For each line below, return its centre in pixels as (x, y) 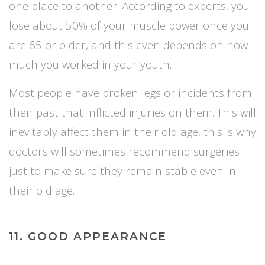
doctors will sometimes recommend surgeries (124, 151)
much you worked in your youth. (90, 64)
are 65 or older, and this (72, 44)
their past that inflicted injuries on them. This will (132, 112)
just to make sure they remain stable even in (122, 170)
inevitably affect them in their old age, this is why (132, 131)
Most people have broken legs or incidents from (130, 92)
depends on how (206, 44)
